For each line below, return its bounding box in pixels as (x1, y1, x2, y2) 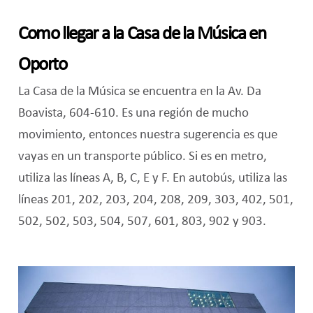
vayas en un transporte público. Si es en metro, (17, 150, 267, 164)
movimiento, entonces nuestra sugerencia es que (17, 128, 277, 143)
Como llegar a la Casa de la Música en (17, 25, 266, 45)
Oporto (17, 56, 67, 75)
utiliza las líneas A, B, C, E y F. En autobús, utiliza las (17, 171, 287, 186)
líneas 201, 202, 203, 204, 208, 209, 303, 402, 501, (17, 193, 293, 208)
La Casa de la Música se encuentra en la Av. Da (17, 85, 261, 99)
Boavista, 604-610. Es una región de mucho (17, 106, 249, 121)
